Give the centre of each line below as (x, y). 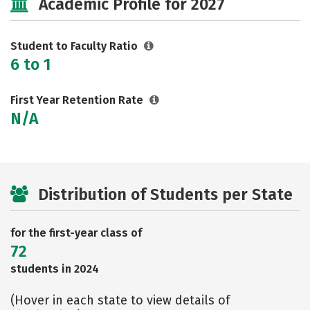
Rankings (127, 13)
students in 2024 (55, 269)
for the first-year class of (76, 233)
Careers (206, 13)
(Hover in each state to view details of (120, 300)
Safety (48, 13)
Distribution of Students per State (165, 194)
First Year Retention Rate (78, 100)
